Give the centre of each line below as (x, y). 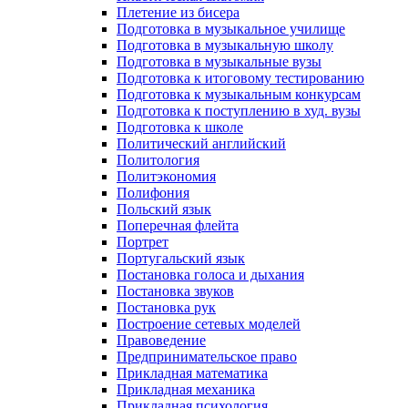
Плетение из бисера (178, 12)
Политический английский (201, 143)
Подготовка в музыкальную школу (225, 45)
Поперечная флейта (178, 225)
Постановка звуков (175, 291)
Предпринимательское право (207, 356)
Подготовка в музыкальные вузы (219, 61)
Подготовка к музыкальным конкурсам (239, 94)
